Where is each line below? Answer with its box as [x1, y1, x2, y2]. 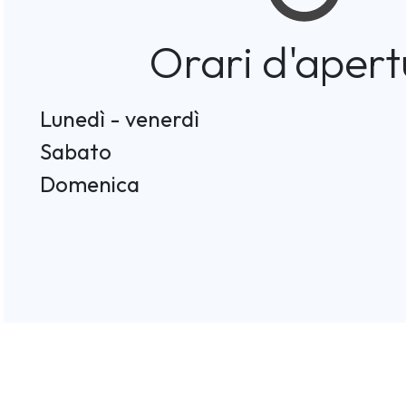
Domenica [40, 169, 140, 198]
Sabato [40, 137, 111, 165]
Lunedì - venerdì [40, 104, 199, 132]
